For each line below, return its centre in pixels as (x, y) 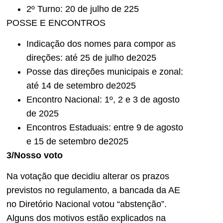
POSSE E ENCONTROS (56, 23)
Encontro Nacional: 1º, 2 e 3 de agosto (103, 100)
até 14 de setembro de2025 (81, 86)
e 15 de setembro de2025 (77, 142)
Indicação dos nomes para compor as (101, 44)
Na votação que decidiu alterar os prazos (88, 176)
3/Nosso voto (35, 156)
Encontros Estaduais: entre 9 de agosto (105, 128)
